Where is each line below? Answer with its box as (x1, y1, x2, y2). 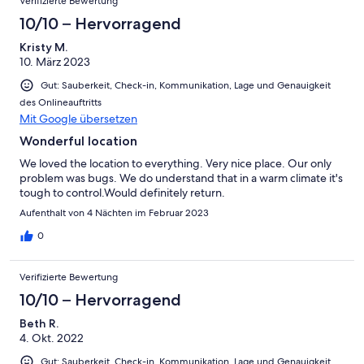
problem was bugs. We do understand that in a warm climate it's (19, 170, 343, 185)
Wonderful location (19, 132, 137, 149)
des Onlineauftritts (19, 95, 102, 109)
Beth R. (19, 315, 58, 331)
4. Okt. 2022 (19, 330, 84, 345)
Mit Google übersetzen (19, 110, 137, 126)
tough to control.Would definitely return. (19, 184, 225, 200)
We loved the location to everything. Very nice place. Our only (19, 155, 331, 171)
